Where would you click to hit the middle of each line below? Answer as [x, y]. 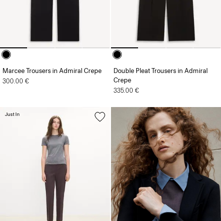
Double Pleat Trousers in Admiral [161, 71]
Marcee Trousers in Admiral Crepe [52, 71]
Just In [12, 114]
